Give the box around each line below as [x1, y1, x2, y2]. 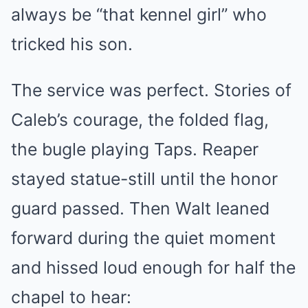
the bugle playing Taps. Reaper [11, 139, 258, 159]
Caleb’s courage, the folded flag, [11, 109, 269, 130]
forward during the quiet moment [11, 228, 276, 248]
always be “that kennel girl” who [11, 4, 267, 25]
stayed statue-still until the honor [11, 168, 278, 189]
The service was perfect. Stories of [11, 80, 291, 100]
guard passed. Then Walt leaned [11, 198, 269, 219]
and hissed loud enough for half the [11, 257, 296, 278]
